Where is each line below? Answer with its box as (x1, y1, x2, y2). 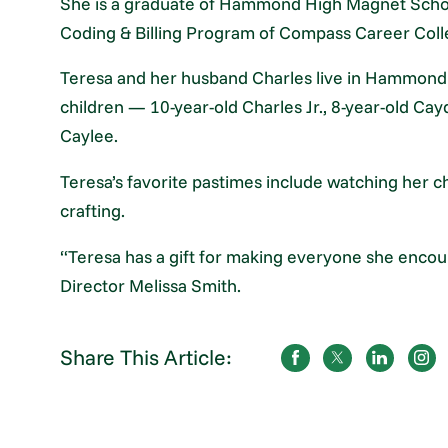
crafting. (60, 199, 126, 222)
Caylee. (60, 124, 119, 147)
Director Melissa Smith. (60, 273, 242, 296)
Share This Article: (60, 344, 233, 371)
